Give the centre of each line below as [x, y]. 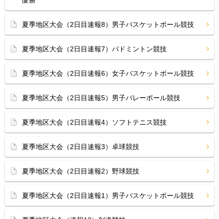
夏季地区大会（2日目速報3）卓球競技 [81, 147]
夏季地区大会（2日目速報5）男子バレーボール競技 [101, 98]
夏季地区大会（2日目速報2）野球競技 [84, 171]
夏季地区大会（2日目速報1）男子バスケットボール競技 [108, 196]
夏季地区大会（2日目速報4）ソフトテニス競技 [94, 122]
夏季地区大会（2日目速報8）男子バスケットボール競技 [108, 24]
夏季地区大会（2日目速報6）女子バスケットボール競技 [108, 73]
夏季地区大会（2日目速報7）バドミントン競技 [94, 49]
